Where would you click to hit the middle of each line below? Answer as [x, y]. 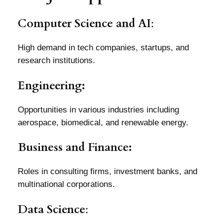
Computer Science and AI [84, 24]
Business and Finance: [74, 147]
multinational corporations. [66, 184]
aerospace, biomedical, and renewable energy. [103, 122]
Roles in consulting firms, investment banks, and [107, 172]
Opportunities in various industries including [98, 110]
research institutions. [56, 61]
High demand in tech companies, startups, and [103, 48]
